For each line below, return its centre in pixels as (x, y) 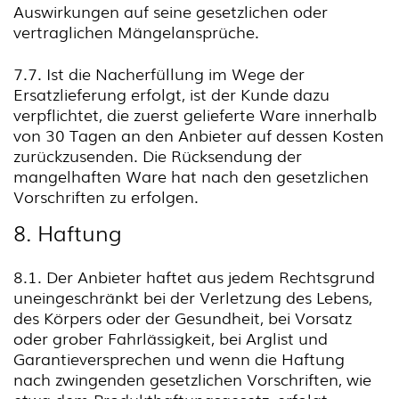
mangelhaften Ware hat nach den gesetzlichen (191, 175)
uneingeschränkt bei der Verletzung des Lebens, (193, 297)
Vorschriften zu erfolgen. (106, 196)
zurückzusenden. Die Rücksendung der (158, 155)
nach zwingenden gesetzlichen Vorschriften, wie (192, 379)
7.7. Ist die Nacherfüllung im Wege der (159, 73)
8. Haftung (68, 232)
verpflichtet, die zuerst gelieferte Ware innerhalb (195, 114)
